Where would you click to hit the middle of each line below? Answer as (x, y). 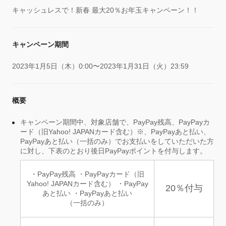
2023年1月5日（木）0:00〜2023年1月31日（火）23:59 (100, 66)
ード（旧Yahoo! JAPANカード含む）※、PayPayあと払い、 (115, 132)
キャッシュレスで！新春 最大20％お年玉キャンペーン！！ (105, 10)
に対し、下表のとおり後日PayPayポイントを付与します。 (114, 151)
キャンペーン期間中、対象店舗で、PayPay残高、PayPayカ (115, 122)
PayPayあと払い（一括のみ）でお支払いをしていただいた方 (117, 142)
